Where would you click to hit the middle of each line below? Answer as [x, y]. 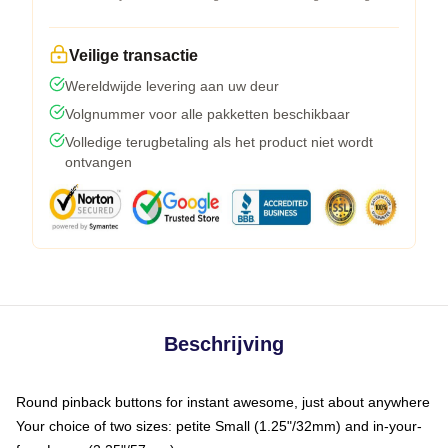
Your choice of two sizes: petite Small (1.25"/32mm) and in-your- [219, 425]
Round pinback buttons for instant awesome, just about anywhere [223, 401]
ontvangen [98, 161]
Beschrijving [224, 343]
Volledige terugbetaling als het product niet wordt [219, 141]
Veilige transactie [133, 55]
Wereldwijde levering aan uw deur [172, 85]
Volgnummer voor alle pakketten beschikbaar [207, 113]
